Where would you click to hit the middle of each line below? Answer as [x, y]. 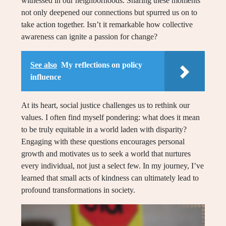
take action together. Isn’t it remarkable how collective [107, 25]
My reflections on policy [102, 65]
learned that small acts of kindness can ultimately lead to [110, 178]
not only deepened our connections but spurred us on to [109, 13]
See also [44, 65]
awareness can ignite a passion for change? [89, 37]
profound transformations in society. [78, 190]
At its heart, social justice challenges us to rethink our [105, 105]
